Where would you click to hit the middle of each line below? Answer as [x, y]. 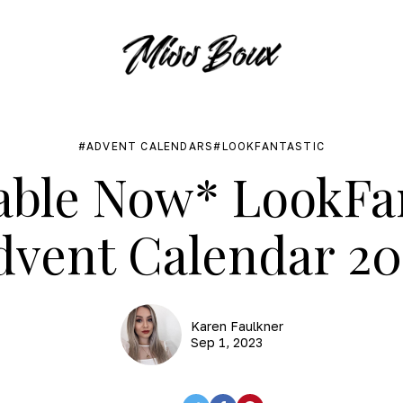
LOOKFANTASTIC [273, 146]
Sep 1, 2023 [226, 342]
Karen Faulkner [237, 326]
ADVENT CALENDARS [150, 146]
